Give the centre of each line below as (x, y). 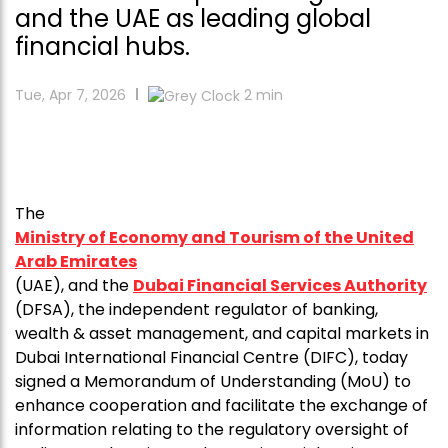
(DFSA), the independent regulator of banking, (196, 310)
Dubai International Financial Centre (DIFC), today (211, 358)
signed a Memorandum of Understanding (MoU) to (213, 382)
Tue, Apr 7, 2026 (70, 95)
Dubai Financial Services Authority (280, 286)
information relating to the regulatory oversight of (212, 430)
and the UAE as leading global (193, 18)
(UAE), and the (74, 286)
